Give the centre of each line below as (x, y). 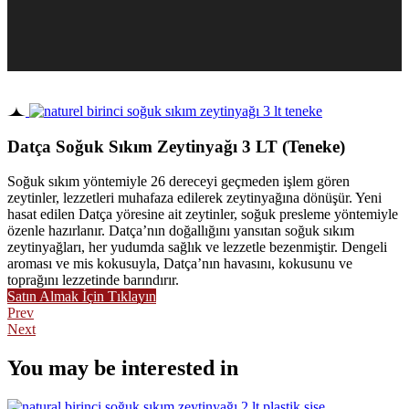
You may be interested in (123, 368)
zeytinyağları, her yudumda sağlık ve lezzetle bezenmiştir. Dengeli (197, 247)
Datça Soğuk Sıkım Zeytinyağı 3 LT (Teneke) (176, 146)
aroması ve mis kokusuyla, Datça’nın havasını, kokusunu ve (180, 264)
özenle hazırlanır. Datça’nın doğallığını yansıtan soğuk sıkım (181, 231)
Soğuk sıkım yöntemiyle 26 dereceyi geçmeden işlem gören (178, 182)
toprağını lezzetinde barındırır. (93, 280)
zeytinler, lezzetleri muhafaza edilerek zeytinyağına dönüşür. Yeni (194, 198)
